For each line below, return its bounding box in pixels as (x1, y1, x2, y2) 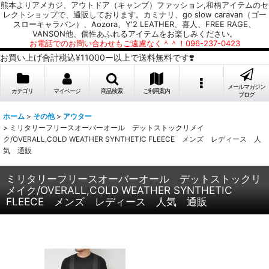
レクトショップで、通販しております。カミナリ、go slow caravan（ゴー (2, 10, 267, 19)
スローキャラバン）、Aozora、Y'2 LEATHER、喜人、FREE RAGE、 (13, 19, 256, 29)
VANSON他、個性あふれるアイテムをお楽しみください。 (32, 29, 237, 38)
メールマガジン (227, 83, 265, 90)
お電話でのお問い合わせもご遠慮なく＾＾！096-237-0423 (29, 38, 240, 48)
